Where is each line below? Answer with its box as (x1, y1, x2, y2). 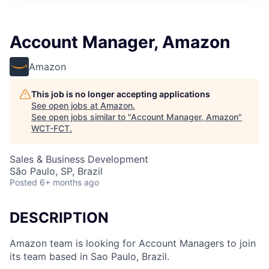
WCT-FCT (31, 123, 70, 134)
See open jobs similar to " (31, 112, 131, 122)
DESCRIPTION (10, 209, 109, 227)
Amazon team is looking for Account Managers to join (10, 237, 256, 250)
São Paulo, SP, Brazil (10, 165, 103, 178)
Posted (10, 177, 37, 188)
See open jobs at (31, 100, 100, 111)
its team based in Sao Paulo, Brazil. (10, 250, 169, 263)
